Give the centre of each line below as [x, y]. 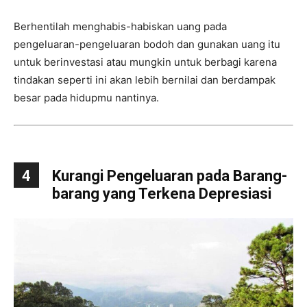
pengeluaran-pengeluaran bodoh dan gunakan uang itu [147, 45]
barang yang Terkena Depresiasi [162, 194]
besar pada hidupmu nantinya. [86, 98]
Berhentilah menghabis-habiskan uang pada [120, 27]
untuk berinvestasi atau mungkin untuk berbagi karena [145, 62]
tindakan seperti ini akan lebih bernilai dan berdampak [145, 80]
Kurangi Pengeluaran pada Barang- [170, 176]
